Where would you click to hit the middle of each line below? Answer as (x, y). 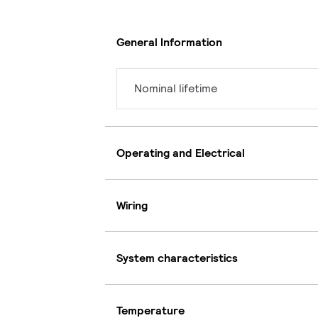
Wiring (132, 205)
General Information (169, 42)
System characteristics (177, 258)
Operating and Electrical (181, 153)
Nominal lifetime (176, 89)
